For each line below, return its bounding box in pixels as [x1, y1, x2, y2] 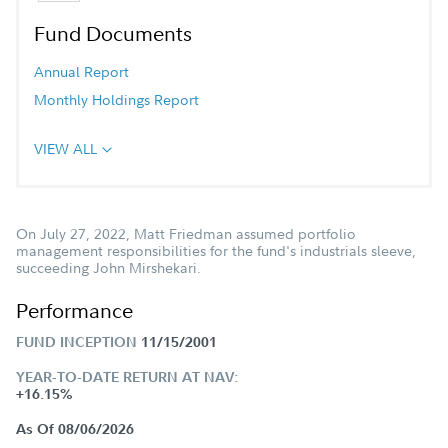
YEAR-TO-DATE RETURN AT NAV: [16, 367, 239, 386]
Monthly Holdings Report [34, 89, 199, 109]
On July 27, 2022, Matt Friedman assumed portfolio [16, 223, 356, 243]
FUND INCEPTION [16, 332, 137, 351]
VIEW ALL [34, 138, 97, 158]
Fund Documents [34, 19, 192, 47]
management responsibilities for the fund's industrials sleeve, [16, 240, 416, 260]
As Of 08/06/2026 [16, 419, 134, 438]
